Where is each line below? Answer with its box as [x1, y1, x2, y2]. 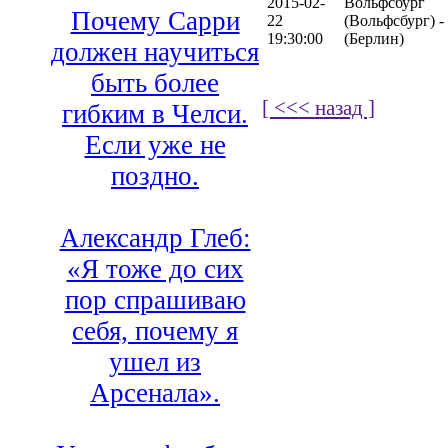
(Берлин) [344, 29, 404, 47]
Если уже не [84, 130, 226, 161]
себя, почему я [72, 316, 238, 347]
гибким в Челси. [62, 99, 248, 130]
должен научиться [51, 37, 259, 68]
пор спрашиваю [64, 285, 246, 316]
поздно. [111, 161, 199, 192]
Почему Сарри [70, 6, 240, 37]
